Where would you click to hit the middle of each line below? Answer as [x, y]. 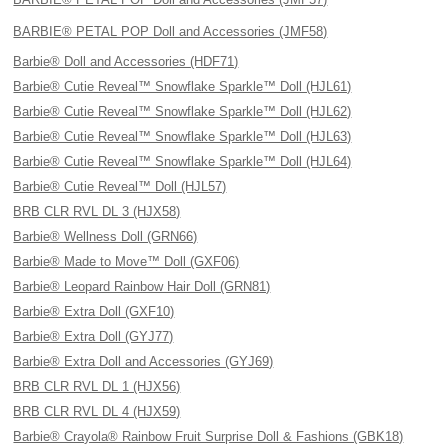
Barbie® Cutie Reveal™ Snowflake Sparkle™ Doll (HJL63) [182, 136]
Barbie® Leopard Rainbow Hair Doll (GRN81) [142, 286]
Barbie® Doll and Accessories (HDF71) [126, 61]
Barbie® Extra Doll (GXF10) [94, 311]
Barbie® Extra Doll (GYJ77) [93, 336]
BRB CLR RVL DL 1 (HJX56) [97, 386]
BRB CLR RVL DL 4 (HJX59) [97, 411]
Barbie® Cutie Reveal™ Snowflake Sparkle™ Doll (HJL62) [182, 111]
